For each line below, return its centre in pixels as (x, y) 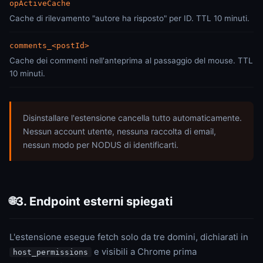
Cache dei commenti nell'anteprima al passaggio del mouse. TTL (131, 60)
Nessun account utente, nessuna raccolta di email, (119, 131)
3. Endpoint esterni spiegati (94, 201)
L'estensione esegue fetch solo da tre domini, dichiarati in (129, 237)
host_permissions (50, 252)
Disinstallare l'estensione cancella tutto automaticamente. (132, 118)
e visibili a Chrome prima (144, 252)
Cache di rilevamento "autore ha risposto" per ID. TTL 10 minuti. (129, 18)
